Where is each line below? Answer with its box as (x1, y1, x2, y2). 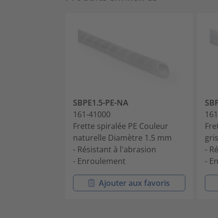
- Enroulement (73, 156, 126, 167)
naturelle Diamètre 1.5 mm (73, 132, 172, 144)
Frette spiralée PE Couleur (73, 121, 168, 132)
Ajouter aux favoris (98, 178, 170, 189)
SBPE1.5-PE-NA (73, 97, 128, 109)
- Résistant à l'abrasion (73, 144, 156, 155)
